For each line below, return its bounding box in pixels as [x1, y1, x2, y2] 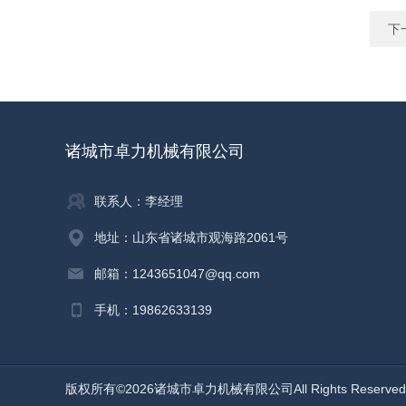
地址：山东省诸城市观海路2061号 [94, 230, 288, 245]
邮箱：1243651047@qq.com [94, 266, 260, 281]
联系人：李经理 [94, 194, 183, 208]
